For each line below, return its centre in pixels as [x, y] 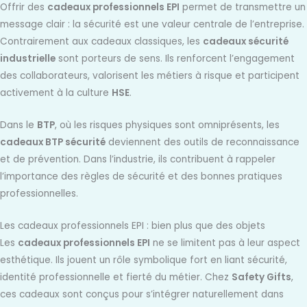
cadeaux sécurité [246, 42]
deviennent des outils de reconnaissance [202, 142]
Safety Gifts [261, 277]
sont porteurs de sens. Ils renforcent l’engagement [175, 59]
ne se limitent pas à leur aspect [225, 243]
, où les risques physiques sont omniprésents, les [167, 125]
